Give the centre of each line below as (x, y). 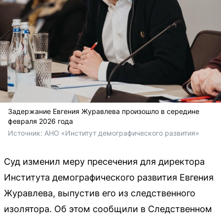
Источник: (26, 133)
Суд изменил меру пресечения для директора (104, 162)
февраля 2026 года (40, 121)
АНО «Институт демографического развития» (122, 133)
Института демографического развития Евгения (109, 177)
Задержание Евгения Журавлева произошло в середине (104, 111)
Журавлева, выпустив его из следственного (100, 193)
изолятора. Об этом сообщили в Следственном (108, 209)
